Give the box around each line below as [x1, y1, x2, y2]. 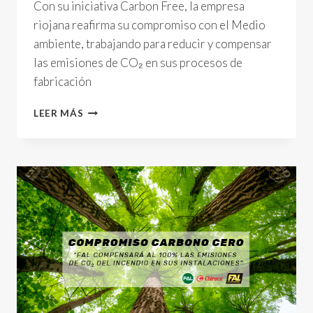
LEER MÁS [34, 108, 84, 119]
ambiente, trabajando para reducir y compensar [34, 36, 272, 52]
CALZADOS [82, 103, 140, 115]
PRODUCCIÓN [82, 206, 155, 218]
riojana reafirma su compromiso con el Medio [34, 17, 265, 33]
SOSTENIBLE [82, 221, 147, 233]
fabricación [34, 74, 92, 89]
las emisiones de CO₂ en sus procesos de [34, 55, 242, 71]
